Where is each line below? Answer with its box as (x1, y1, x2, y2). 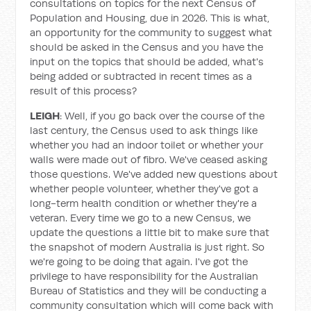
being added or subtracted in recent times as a (30, 69, 253, 83)
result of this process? (30, 84, 137, 97)
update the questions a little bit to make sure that (30, 226, 270, 239)
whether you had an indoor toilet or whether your (30, 138, 264, 151)
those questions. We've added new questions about (30, 167, 278, 180)
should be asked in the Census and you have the (30, 40, 264, 53)
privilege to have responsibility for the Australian (30, 269, 259, 283)
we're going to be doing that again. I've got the (30, 255, 249, 268)
